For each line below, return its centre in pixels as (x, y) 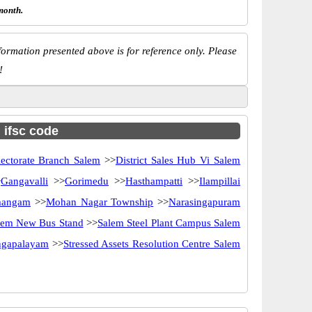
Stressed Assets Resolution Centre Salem (152, 244)
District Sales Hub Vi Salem (178, 160)
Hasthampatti (154, 181)
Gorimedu (87, 181)
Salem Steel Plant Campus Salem (169, 223)
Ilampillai (220, 181)
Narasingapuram (204, 202)
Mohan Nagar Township (100, 202)
